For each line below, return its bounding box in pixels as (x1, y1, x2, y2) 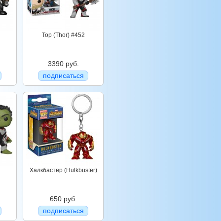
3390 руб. (47, 60, 79, 68)
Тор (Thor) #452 (41, 32, 85, 38)
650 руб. (49, 195, 77, 203)
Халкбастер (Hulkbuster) (29, 167, 97, 174)
